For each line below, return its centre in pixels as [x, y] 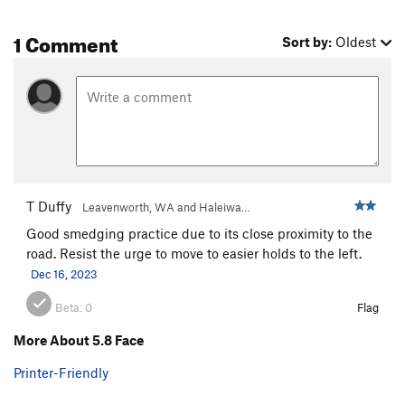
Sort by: [307, 42]
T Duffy [49, 206]
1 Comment [66, 42]
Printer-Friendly [61, 372]
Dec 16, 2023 [64, 273]
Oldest [356, 42]
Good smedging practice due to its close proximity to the [199, 233]
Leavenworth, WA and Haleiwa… [166, 207]
